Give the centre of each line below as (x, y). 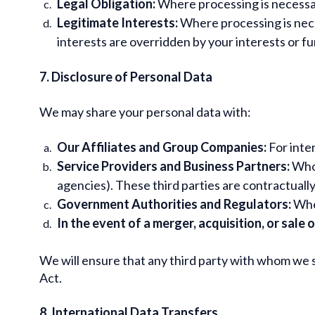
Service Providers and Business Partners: (173, 166)
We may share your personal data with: (145, 111)
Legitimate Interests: (117, 22)
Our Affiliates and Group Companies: (162, 147)
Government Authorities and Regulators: (174, 204)
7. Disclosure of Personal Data (126, 76)
